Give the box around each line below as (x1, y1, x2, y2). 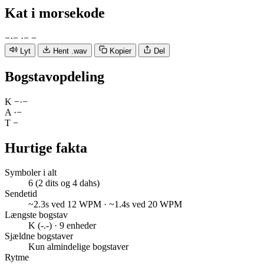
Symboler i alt (5, 167, 57, 178)
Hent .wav (53, 46, 87, 55)
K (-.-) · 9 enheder (28, 220, 96, 231)
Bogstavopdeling (5, 68, 104, 84)
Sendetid (5, 189, 37, 199)
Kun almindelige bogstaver (28, 242, 128, 252)
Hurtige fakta (5, 140, 87, 156)
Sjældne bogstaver (5, 231, 73, 242)
